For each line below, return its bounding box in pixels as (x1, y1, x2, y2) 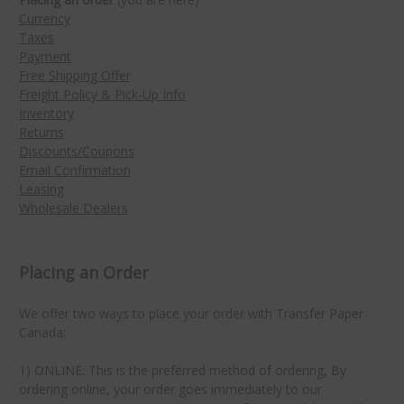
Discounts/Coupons (19, 142, 134, 161)
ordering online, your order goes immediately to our (19, 381, 322, 399)
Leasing (19, 180, 64, 198)
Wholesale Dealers (19, 199, 128, 217)
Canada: (19, 324, 66, 342)
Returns (19, 124, 64, 142)
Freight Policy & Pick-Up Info (19, 86, 186, 104)
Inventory (19, 105, 74, 123)
